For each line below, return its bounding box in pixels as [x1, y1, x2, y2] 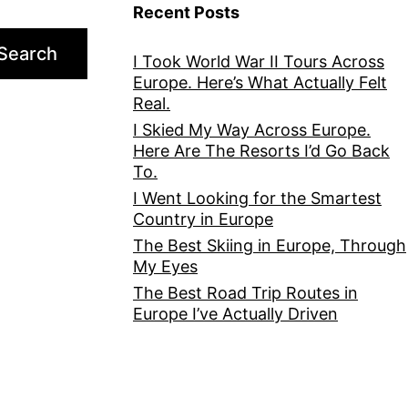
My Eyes [133, 257, 198, 277]
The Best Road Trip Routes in [133, 283, 358, 303]
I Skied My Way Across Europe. [133, 120, 371, 140]
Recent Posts [133, 3, 240, 23]
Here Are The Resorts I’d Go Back [133, 141, 390, 161]
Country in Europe [133, 209, 273, 229]
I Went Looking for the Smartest [133, 189, 382, 209]
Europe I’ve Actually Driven [133, 304, 338, 324]
